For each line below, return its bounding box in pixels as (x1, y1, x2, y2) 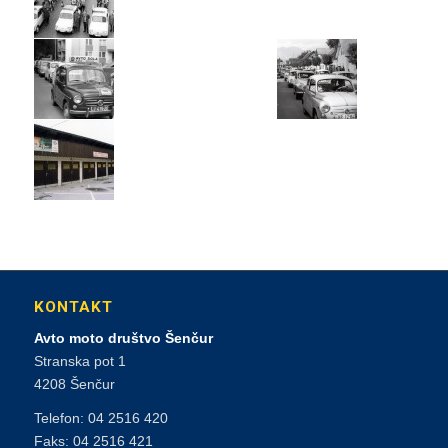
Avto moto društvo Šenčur (33, 329, 213, 346)
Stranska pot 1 (33, 352, 126, 369)
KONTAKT (33, 297, 113, 316)
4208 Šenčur (33, 375, 115, 392)
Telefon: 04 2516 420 (33, 410, 168, 427)
